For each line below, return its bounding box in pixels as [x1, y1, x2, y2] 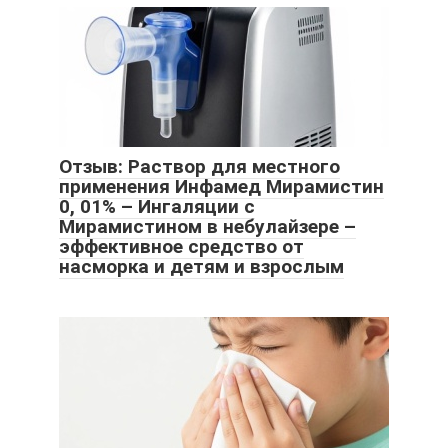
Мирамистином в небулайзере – [59, 215, 356, 239]
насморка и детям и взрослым [59, 255, 344, 279]
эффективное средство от [59, 235, 304, 259]
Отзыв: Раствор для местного [59, 155, 340, 179]
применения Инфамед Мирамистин [59, 175, 384, 199]
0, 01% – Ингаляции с [59, 195, 255, 219]
